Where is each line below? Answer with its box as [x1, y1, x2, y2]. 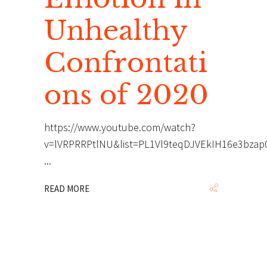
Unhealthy [44, 13, 187, 47]
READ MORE [44, 183, 89, 195]
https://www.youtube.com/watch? [44, 120, 195, 134]
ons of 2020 [44, 77, 209, 111]
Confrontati [44, 45, 207, 79]
